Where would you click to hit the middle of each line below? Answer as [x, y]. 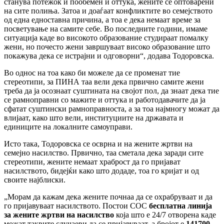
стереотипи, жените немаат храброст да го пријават [92, 161]
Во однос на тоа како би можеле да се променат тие [92, 72]
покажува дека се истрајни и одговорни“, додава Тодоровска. [109, 55]
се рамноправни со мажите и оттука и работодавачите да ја [105, 99]
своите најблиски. [35, 179]
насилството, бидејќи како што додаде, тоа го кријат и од [101, 170]
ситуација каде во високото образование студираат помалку [106, 37]
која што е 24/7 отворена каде [165, 214]
